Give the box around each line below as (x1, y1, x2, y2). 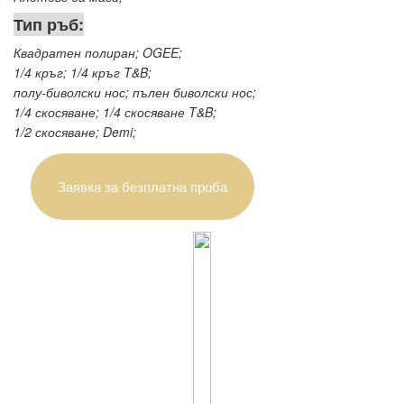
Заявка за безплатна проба (58, 176, 227, 196)
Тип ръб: (14, 12, 84, 36)
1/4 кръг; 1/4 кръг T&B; (14, 62, 151, 81)
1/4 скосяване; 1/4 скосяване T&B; (14, 102, 216, 121)
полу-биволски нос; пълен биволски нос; (14, 82, 256, 101)
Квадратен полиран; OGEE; (14, 42, 182, 61)
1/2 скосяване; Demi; (14, 122, 136, 141)
